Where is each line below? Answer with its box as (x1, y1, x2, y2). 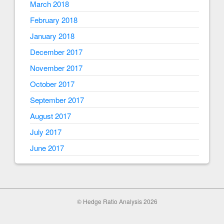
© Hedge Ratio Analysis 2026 (76, 197, 157, 206)
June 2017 (30, 142, 64, 153)
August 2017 (30, 110, 71, 121)
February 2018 (30, 14, 77, 25)
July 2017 (30, 126, 61, 137)
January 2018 (30, 30, 74, 41)
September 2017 (30, 94, 84, 105)
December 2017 (30, 46, 82, 57)
